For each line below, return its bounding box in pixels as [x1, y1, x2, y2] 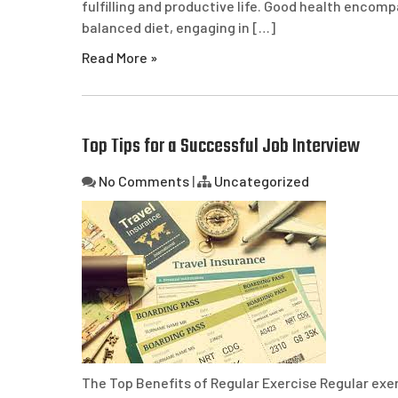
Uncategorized [214, 172, 309, 189]
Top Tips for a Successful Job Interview [82, 131, 360, 162]
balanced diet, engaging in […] [82, 19, 275, 36]
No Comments [99, 172, 189, 189]
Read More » [82, 49, 157, 66]
